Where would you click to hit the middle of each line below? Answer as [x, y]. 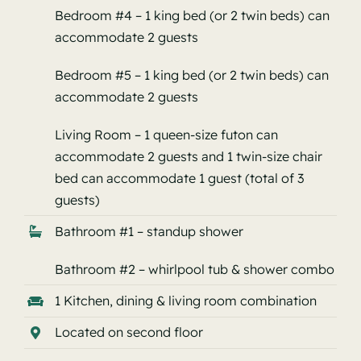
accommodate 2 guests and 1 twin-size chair [189, 156]
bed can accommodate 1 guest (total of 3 [180, 178]
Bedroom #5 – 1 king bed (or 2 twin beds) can [192, 75]
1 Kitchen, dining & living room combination [186, 301]
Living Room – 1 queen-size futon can [167, 134]
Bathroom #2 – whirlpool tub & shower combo [195, 269]
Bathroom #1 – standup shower [149, 231]
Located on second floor [129, 332]
